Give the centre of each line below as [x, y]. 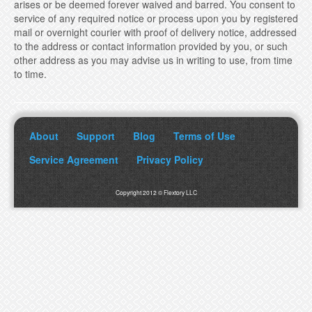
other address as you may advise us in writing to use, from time [153, 60]
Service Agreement [74, 159]
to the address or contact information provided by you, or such [151, 46]
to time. [30, 74]
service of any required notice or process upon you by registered [156, 18]
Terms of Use [204, 136]
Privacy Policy [170, 159]
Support [96, 136]
